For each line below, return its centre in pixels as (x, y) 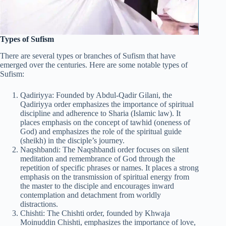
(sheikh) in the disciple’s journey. (72, 140)
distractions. (39, 204)
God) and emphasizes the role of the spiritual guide (101, 131)
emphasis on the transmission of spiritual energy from (105, 177)
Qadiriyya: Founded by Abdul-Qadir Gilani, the (96, 95)
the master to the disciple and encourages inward (97, 186)
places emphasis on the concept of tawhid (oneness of (105, 122)
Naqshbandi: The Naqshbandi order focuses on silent (104, 149)
